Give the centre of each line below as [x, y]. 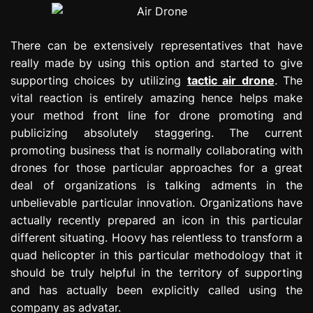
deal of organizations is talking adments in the [156, 185]
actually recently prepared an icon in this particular [156, 220]
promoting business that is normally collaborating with [156, 150]
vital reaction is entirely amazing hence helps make [156, 97]
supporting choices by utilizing [99, 80]
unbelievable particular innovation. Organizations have [156, 202]
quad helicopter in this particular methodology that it [156, 255]
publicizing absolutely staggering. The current [156, 132]
